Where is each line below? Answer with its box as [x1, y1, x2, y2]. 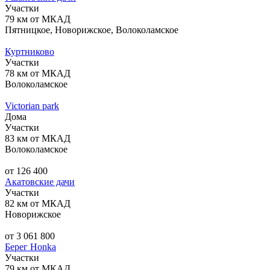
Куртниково [5, 46, 54, 57]
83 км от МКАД [5, 133, 71, 143]
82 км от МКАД [5, 198, 71, 209]
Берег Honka [5, 241, 56, 252]
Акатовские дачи [5, 176, 75, 187]
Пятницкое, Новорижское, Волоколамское [5, 24, 178, 35]
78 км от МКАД [5, 67, 71, 78]
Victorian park [5, 100, 59, 111]
